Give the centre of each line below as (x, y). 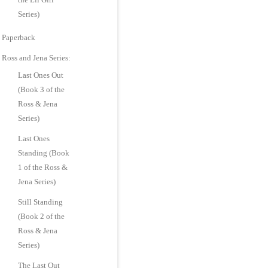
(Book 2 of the (42, 216)
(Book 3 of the (42, 89)
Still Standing (41, 202)
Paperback (19, 37)
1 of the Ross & (43, 167)
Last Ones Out (41, 75)
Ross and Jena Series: (36, 58)
